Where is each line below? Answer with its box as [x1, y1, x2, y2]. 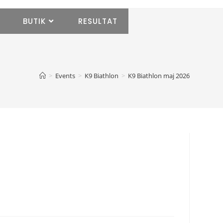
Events [55, 71, 75, 80]
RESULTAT [78, 16, 117, 26]
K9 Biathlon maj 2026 [127, 71, 190, 80]
